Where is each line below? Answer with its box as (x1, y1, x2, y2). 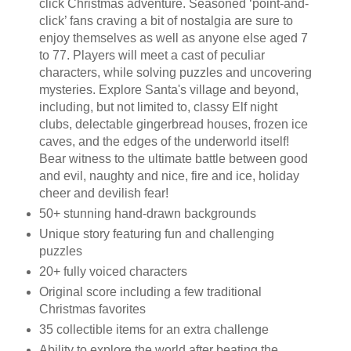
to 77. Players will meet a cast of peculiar (38, 49, 265, 63)
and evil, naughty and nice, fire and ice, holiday (38, 169, 299, 183)
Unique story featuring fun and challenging (38, 227, 274, 241)
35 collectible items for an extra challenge (38, 323, 269, 337)
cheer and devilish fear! (38, 186, 168, 201)
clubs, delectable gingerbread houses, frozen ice (38, 118, 308, 132)
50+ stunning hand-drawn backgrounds (38, 207, 256, 221)
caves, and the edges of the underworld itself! (38, 135, 289, 149)
